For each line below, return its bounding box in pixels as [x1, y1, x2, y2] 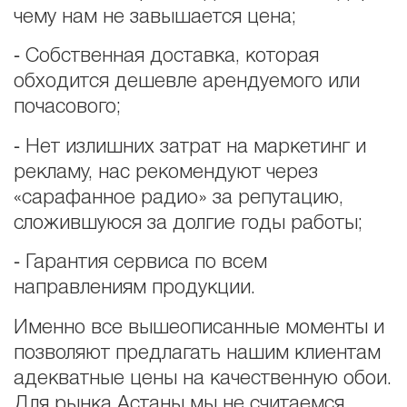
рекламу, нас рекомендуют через [14, 163, 318, 182]
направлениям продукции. [14, 279, 255, 298]
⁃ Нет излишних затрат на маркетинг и [14, 137, 366, 156]
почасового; [14, 98, 121, 117]
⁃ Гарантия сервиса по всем [14, 253, 267, 273]
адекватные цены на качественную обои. [14, 369, 392, 388]
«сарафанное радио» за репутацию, [14, 188, 343, 207]
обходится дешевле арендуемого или [14, 73, 360, 92]
